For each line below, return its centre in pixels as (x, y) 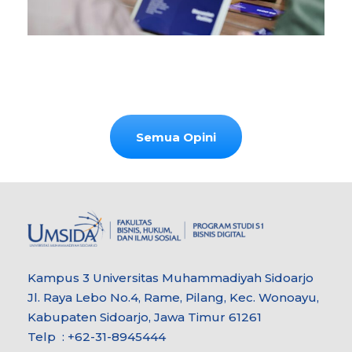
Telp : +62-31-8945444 (97, 337)
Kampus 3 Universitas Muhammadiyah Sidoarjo (170, 278)
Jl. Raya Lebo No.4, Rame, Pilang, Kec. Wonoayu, (173, 298)
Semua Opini (176, 137)
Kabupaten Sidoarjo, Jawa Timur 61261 (145, 317)
